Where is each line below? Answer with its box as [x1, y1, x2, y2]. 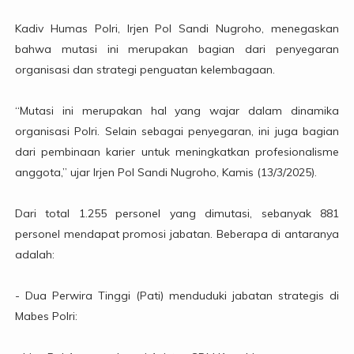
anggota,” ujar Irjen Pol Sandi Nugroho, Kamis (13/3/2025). [14, 165, 317, 180]
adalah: [14, 247, 55, 262]
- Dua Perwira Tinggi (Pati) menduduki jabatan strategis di [14, 288, 340, 303]
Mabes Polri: [14, 309, 77, 324]
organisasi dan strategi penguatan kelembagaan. [14, 62, 275, 77]
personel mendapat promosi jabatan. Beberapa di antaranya [14, 227, 340, 242]
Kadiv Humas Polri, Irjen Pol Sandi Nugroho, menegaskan [14, 21, 340, 36]
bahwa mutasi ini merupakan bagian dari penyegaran [14, 42, 340, 57]
